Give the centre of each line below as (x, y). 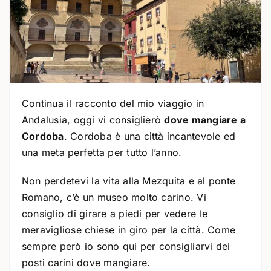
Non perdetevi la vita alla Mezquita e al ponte (129, 181)
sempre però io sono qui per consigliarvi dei (126, 247)
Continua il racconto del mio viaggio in (113, 104)
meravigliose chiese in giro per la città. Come (129, 230)
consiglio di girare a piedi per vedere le (115, 214)
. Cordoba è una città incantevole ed (150, 136)
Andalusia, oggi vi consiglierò (93, 120)
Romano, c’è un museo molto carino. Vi (114, 198)
